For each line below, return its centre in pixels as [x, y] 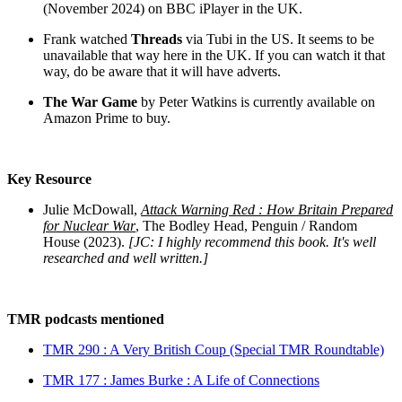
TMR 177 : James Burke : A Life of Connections [181, 380]
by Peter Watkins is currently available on [256, 101]
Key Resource [49, 179]
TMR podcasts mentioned [86, 319]
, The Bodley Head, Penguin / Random [246, 225]
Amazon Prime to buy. [107, 118]
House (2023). [84, 241]
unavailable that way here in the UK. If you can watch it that [214, 55]
